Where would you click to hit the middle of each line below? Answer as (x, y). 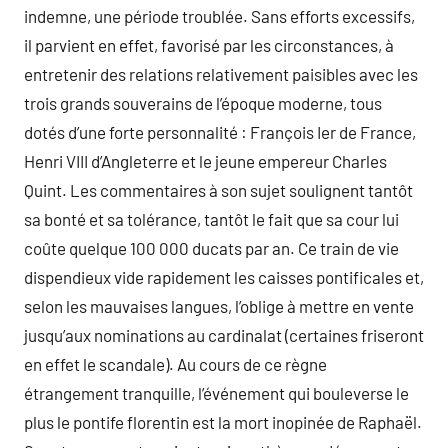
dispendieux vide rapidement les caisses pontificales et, (224, 277)
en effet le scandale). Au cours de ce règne (175, 364)
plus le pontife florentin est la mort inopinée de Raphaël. (223, 422)
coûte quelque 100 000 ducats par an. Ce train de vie (211, 248)
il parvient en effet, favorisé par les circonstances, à (209, 45)
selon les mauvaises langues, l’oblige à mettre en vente (219, 306)
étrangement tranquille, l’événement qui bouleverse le (216, 393)
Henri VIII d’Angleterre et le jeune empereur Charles (205, 161)
